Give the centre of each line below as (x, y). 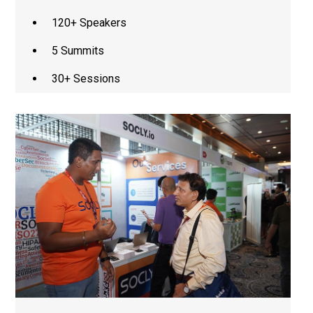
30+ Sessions (86, 79)
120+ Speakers (89, 23)
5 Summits (78, 51)
